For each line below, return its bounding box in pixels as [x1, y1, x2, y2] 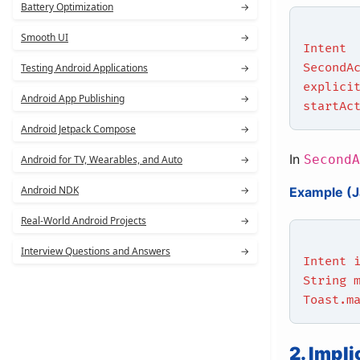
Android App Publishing [21, 92, 125, 105]
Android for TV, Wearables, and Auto [21, 153, 182, 166]
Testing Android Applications [21, 61, 148, 75]
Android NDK [21, 183, 79, 197]
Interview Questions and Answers [21, 244, 170, 258]
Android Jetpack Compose [21, 122, 136, 136]
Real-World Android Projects [21, 214, 146, 227]
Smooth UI [21, 31, 68, 44]
